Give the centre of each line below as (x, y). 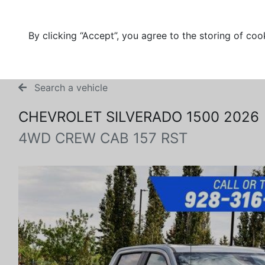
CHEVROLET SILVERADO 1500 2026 (139, 117)
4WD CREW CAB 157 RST (103, 138)
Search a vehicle (70, 88)
